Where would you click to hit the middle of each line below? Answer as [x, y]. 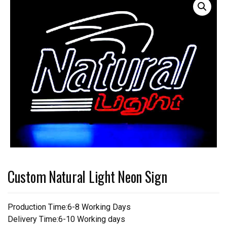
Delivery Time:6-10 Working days [66, 219]
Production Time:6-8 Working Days [69, 207]
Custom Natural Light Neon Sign [87, 176]
